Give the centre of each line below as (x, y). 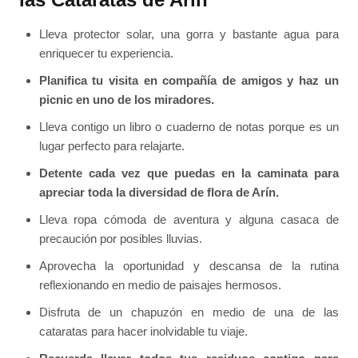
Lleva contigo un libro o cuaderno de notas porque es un (189, 126)
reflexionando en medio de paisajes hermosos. (160, 284)
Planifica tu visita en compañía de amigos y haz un (189, 80)
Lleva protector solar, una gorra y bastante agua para (189, 34)
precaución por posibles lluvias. (120, 238)
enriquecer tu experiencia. (106, 53)
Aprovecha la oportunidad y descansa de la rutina (189, 265)
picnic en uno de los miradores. (126, 99)
